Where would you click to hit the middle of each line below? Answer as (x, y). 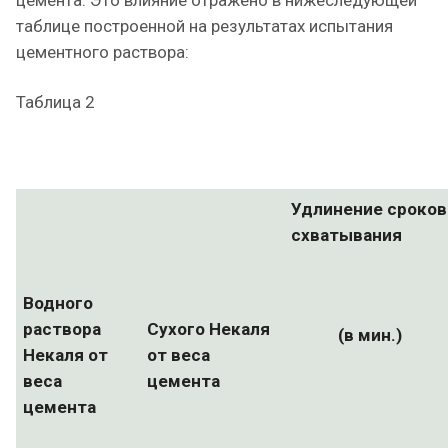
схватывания (346, 235)
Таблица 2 (55, 102)
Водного (58, 303)
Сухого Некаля (208, 329)
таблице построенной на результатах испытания (204, 26)
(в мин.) (370, 335)
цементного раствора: (102, 52)
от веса (178, 355)
